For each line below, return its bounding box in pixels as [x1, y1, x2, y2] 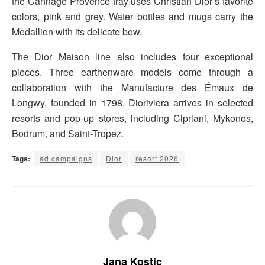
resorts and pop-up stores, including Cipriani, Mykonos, [12, 111, 253, 125]
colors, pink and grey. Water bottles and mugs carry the [12, 9, 253, 24]
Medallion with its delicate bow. [12, 25, 142, 39]
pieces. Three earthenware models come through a [12, 65, 253, 79]
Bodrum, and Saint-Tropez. [12, 127, 124, 141]
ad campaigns [40, 153, 92, 164]
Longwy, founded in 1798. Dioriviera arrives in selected [12, 96, 253, 110]
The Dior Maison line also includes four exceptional [12, 50, 253, 64]
